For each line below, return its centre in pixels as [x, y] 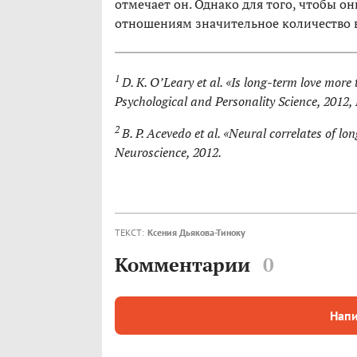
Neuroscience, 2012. [168, 153]
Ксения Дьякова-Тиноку [196, 233]
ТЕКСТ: [129, 233]
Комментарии [182, 265]
